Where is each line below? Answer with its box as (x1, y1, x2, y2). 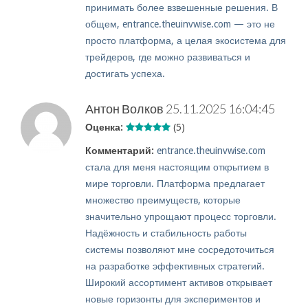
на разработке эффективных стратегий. (85, 261, 265, 272)
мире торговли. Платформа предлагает (85, 178, 265, 190)
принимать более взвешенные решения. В (85, 2, 278, 14)
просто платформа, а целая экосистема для (85, 35, 286, 47)
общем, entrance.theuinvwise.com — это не (85, 19, 275, 30)
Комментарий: (85, 145, 154, 157)
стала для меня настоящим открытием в (85, 162, 269, 173)
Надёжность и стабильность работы (85, 228, 247, 239)
